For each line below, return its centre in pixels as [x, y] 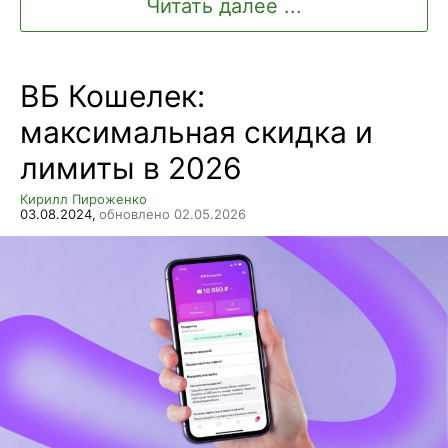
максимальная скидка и [196, 132]
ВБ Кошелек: [112, 96]
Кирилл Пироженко [83, 199]
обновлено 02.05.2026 [172, 214]
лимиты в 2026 [131, 168]
